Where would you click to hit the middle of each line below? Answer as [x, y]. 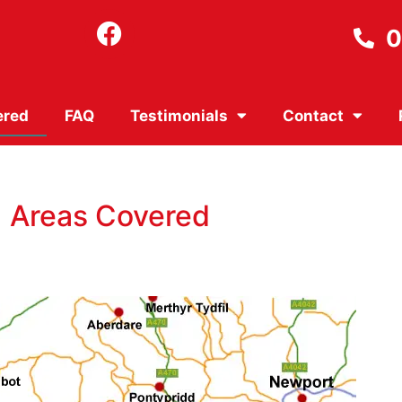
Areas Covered [109, 215]
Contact [313, 115]
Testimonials [179, 115]
